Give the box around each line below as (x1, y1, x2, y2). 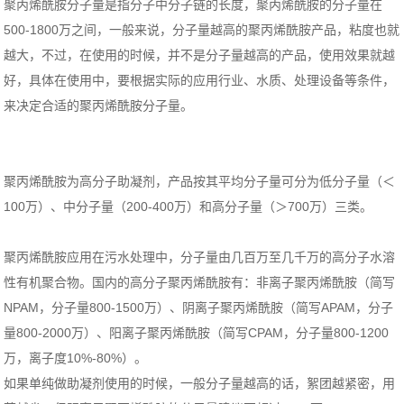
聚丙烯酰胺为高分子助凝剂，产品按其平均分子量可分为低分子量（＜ (4, 174, 396, 189)
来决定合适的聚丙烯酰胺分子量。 (4, 98, 194, 114)
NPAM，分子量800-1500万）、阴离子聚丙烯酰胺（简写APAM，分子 (4, 300, 394, 316)
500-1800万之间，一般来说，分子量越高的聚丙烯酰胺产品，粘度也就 (4, 23, 400, 38)
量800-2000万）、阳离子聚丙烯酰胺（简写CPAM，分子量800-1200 (4, 326, 390, 341)
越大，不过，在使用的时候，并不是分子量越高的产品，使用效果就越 (4, 48, 396, 63)
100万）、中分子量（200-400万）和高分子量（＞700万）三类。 (4, 199, 373, 215)
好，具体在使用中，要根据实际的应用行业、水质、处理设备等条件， (4, 73, 396, 88)
